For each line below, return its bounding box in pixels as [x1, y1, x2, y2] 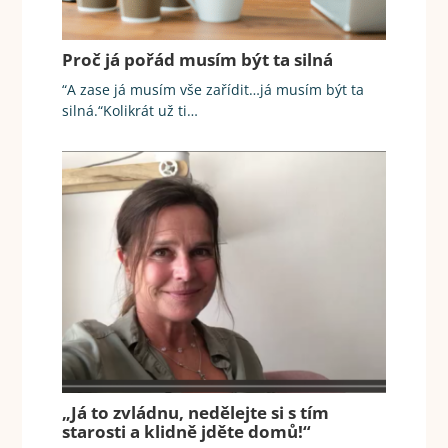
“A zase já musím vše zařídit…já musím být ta [62, 79, 365, 99]
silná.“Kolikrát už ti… [62, 100, 199, 120]
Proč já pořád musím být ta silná [62, 47, 334, 71]
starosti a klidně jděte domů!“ [62, 420, 312, 444]
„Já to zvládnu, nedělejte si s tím [62, 401, 330, 425]
